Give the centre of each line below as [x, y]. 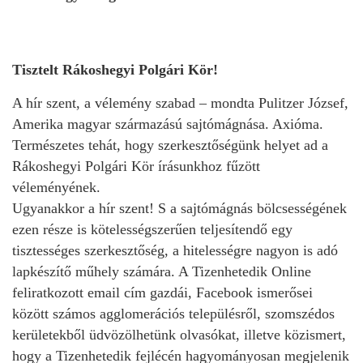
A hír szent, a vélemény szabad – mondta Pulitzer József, [180, 102]
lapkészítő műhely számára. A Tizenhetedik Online [162, 271]
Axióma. [298, 124]
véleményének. [56, 187]
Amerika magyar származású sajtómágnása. [142, 124]
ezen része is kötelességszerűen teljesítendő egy [152, 229]
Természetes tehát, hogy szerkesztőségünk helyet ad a [170, 145]
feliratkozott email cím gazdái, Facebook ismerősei [162, 292]
